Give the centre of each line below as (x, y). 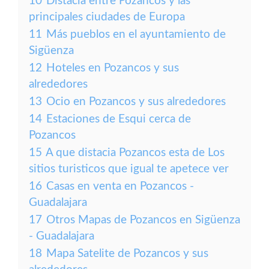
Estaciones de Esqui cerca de (119, 119)
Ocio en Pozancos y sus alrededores (136, 102)
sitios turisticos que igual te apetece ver (129, 169)
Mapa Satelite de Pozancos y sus (127, 254)
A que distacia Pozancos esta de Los (135, 153)
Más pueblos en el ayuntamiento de (136, 35)
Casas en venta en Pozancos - (120, 186)
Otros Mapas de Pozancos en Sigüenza (143, 220)
